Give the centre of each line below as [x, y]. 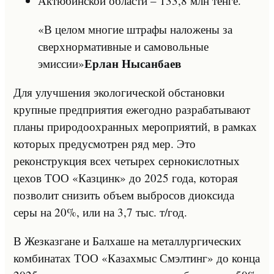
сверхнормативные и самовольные [123, 46]
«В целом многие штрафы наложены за [135, 29]
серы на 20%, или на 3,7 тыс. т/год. [100, 212]
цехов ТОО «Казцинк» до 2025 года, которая [126, 177]
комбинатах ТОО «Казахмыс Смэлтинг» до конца [137, 257]
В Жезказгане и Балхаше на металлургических [128, 240]
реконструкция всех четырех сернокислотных [127, 160]
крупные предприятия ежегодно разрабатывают [132, 109]
